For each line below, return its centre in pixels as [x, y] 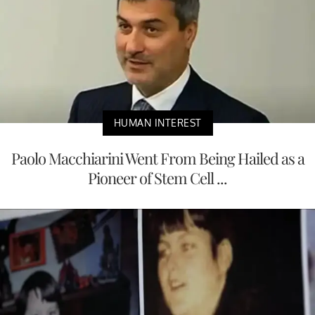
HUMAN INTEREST [157, 123]
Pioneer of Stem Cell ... [157, 178]
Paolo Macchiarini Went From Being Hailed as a [157, 158]
